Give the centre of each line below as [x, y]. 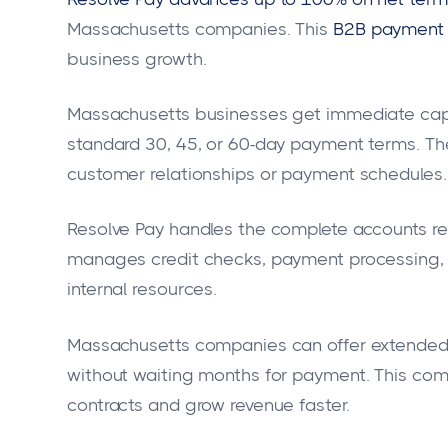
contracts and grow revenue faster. [208, 404]
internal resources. [142, 289]
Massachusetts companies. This [198, 28]
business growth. [137, 58]
